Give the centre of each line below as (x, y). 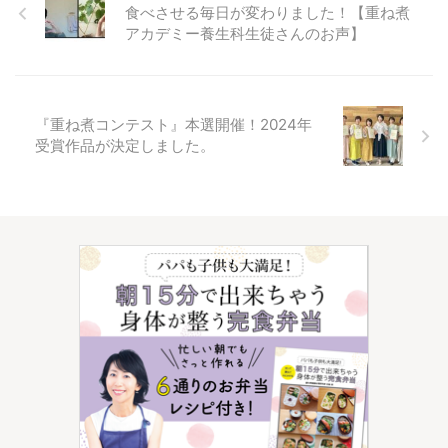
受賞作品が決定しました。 (125, 146)
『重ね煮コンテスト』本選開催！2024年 (173, 125)
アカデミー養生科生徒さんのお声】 (245, 34)
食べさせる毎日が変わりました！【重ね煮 (267, 13)
